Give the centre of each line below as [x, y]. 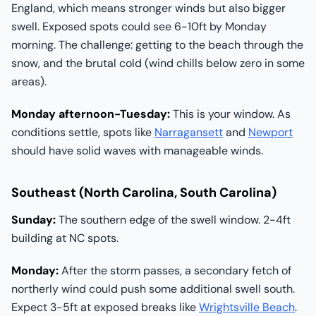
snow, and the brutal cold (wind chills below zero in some [158, 63]
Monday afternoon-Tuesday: [91, 114]
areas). [29, 81]
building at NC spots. [65, 238]
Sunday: [34, 220]
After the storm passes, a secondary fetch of [175, 271]
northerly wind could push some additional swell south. [153, 289]
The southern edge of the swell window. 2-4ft [173, 220]
